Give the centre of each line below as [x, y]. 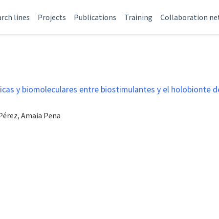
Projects [52, 17]
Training [138, 17]
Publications [95, 17]
